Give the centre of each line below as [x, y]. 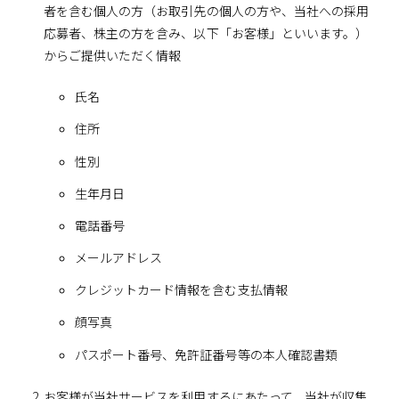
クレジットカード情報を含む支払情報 [181, 290]
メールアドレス [118, 258]
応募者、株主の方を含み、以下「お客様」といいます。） [206, 33]
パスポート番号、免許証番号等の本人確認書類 [206, 354]
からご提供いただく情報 [112, 56]
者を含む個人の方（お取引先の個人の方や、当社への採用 [206, 11]
